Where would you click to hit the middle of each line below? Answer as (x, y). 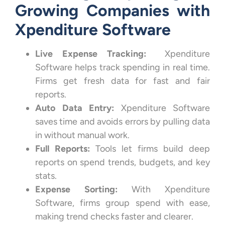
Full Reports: (63, 148)
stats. (46, 176)
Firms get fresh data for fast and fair (123, 81)
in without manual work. (82, 135)
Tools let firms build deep (150, 148)
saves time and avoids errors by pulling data (123, 121)
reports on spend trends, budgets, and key (123, 162)
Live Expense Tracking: (91, 53)
